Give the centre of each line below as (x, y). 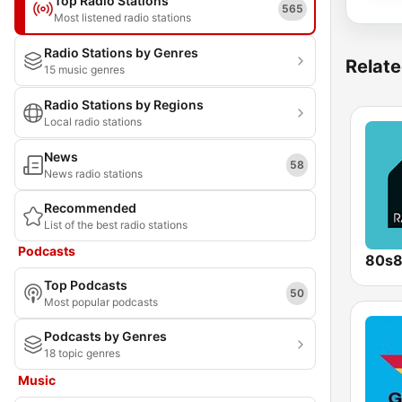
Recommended (90, 208)
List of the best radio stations (116, 225)
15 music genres (84, 70)
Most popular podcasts (101, 302)
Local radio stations (93, 122)
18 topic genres (82, 353)
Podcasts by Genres (105, 336)
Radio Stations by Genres (121, 52)
